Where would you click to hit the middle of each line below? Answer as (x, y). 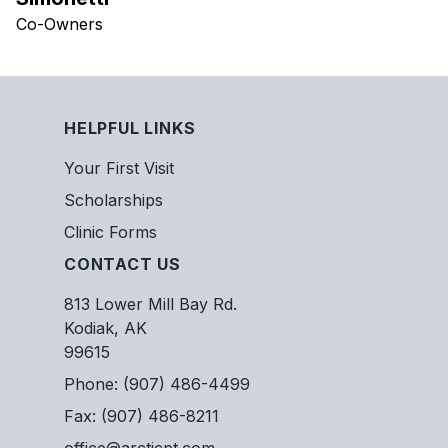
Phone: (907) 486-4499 (157, 384)
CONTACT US (122, 264)
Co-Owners (59, 24)
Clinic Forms (110, 232)
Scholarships (113, 200)
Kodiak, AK (105, 328)
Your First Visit (119, 168)
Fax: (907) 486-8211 (141, 416)
